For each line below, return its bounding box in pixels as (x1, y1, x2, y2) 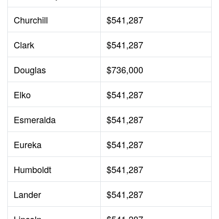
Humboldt (14, 163, 51, 176)
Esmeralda (14, 113, 56, 126)
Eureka (14, 138, 42, 151)
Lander (14, 188, 41, 201)
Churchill (14, 13, 48, 26)
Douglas (14, 63, 46, 76)
